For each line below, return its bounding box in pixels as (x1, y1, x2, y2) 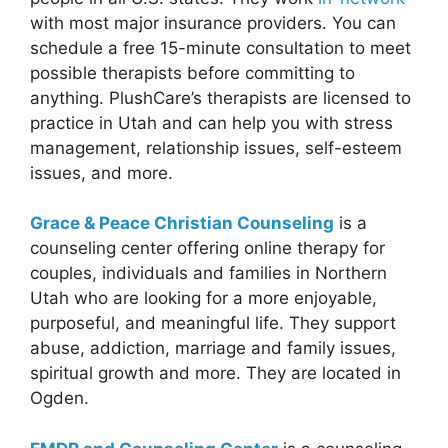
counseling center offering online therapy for (30, 238, 385, 259)
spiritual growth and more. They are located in (30, 363, 401, 384)
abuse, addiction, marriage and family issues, (30, 338, 396, 359)
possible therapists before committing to (30, 62, 355, 83)
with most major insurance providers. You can (30, 12, 396, 33)
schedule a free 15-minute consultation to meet (30, 37, 411, 58)
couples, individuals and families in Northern (30, 263, 387, 284)
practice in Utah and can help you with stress (30, 112, 393, 133)
